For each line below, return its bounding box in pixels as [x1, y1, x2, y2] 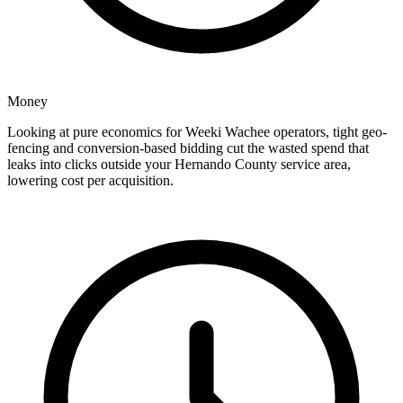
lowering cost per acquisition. [7, 173, 174, 189]
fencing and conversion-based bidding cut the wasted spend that [7, 140, 369, 157]
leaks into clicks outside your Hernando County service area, [7, 157, 351, 173]
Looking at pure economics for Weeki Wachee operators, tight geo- [7, 124, 387, 140]
